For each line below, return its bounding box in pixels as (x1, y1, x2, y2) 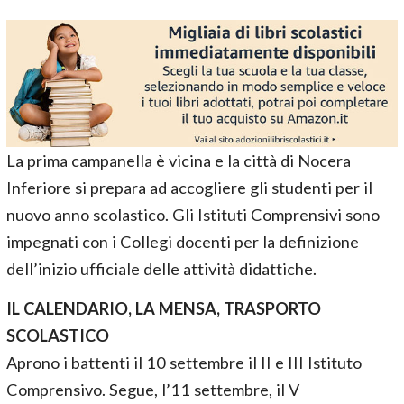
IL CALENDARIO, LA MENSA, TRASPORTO (6, 298, 321, 319)
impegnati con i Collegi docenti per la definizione (6, 232, 359, 252)
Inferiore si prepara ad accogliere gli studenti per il (6, 178, 372, 198)
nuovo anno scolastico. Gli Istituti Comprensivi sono (6, 205, 380, 225)
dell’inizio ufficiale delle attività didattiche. (6, 259, 317, 280)
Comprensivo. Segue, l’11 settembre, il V (6, 380, 299, 400)
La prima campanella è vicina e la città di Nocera (6, 151, 351, 171)
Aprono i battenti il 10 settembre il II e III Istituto (6, 353, 362, 373)
